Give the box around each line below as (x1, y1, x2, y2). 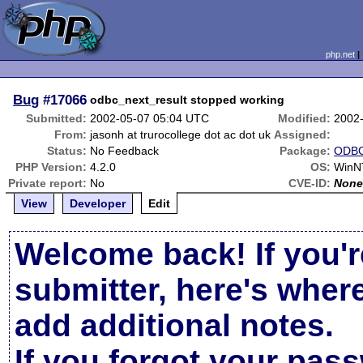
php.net (325, 49, 355, 59)
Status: (47, 144, 88, 157)
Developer (70, 197, 126, 210)
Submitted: (26, 112, 88, 125)
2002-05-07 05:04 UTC (90, 112, 210, 125)
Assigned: (274, 128, 331, 141)
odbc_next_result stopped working (90, 93, 285, 106)
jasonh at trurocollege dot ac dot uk (90, 128, 271, 141)
